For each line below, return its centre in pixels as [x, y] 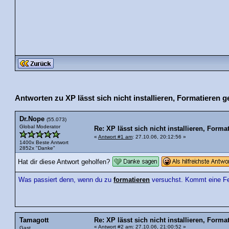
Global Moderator [40, 126]
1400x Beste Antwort [44, 142]
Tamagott [34, 221]
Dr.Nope [32, 119]
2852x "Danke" [37, 148]
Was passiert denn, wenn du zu [66, 180]
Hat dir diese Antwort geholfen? [64, 162]
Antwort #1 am [115, 136]
